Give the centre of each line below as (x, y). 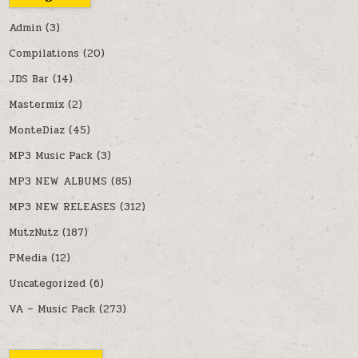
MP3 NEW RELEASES (63, 207)
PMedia (28, 259)
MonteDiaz (37, 131)
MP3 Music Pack (51, 156)
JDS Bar (29, 80)
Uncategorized (48, 284)
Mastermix (37, 105)
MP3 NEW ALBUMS (58, 182)
